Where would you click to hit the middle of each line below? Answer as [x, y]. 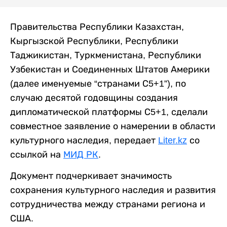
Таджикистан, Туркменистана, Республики [106, 55]
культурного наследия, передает [84, 140]
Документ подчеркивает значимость [91, 176]
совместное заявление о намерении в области [113, 126]
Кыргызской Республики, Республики [94, 41]
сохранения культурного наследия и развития [113, 190]
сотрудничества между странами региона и [108, 204]
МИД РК [81, 155]
